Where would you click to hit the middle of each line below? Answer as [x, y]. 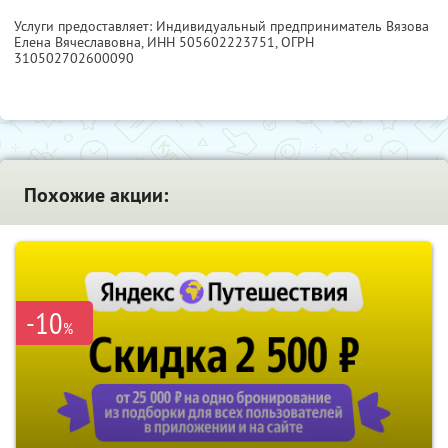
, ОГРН [294, 42]
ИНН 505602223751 [211, 42]
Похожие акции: [96, 195]
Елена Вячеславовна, [80, 42]
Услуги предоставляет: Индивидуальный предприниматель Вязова [221, 26]
